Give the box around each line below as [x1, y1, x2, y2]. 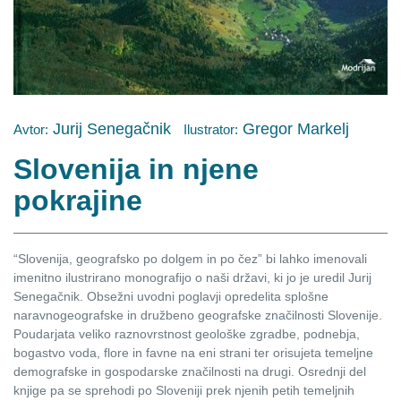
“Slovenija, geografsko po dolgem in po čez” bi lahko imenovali [13, 251, 367, 266]
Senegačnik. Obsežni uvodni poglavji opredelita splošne [13, 288, 328, 303]
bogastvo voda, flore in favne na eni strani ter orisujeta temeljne [13, 345, 373, 360]
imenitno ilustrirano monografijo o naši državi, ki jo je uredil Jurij [13, 269, 371, 285]
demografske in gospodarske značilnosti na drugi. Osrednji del [13, 363, 366, 379]
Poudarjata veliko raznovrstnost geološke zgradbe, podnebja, [13, 326, 360, 341]
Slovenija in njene [13, 152, 259, 185]
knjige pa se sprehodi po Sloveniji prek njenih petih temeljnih [13, 382, 354, 397]
